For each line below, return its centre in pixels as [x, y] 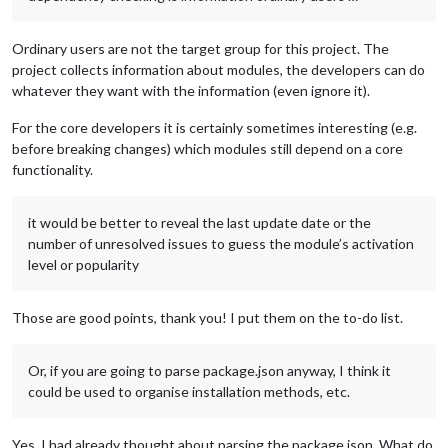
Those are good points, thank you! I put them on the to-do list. [207, 317]
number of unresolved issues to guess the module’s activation [221, 243]
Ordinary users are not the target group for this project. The [200, 48]
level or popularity [83, 264]
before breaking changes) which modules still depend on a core [207, 148]
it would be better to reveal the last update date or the [199, 222]
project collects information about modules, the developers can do [218, 69]
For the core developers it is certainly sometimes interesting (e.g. [214, 127]
